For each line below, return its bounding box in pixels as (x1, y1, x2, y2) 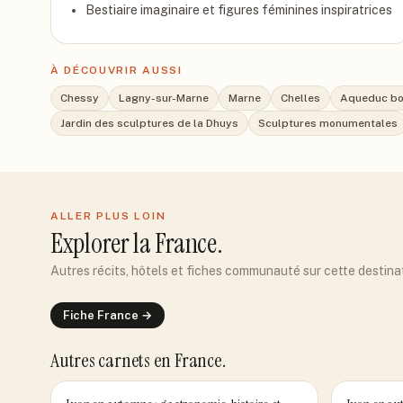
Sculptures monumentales (258, 117, 398, 130)
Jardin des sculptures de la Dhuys (60, 117, 238, 130)
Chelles (281, 92, 320, 104)
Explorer (50, 226, 134, 261)
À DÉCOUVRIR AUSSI (50, 64, 183, 76)
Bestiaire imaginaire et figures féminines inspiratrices (85, 3, 392, 17)
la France (133, 226, 217, 261)
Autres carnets (50, 347, 154, 373)
